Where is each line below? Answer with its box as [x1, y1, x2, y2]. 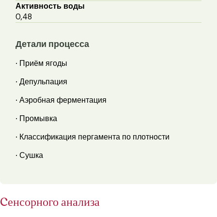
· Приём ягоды [15, 59, 67, 67]
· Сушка [15, 151, 43, 159]
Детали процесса [15, 39, 89, 48]
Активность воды [15, 2, 85, 10]
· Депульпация [15, 77, 67, 86]
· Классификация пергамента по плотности [15, 133, 170, 141]
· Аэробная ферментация [15, 96, 107, 104]
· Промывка [15, 114, 57, 123]
